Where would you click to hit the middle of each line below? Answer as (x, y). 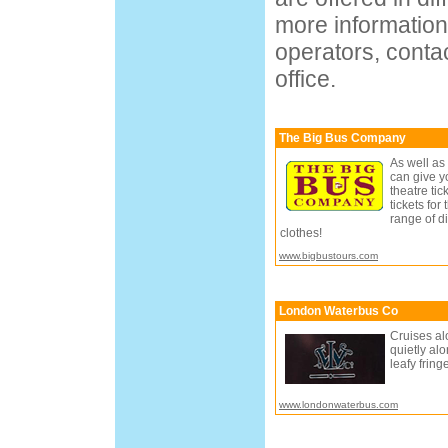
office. (305, 79)
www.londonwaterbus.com (338, 404)
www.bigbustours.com (328, 255)
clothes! (301, 233)
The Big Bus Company (341, 138)
